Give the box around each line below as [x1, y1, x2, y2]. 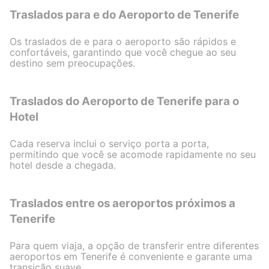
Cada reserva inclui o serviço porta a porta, [10, 138, 209, 150]
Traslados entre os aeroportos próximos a [10, 196, 235, 210]
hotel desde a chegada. [10, 159, 116, 171]
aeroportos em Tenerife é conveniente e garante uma [10, 250, 252, 262]
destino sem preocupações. [10, 57, 135, 69]
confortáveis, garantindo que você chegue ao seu [10, 46, 236, 58]
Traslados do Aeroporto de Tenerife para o [10, 94, 239, 108]
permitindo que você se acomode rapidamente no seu [10, 148, 256, 160]
